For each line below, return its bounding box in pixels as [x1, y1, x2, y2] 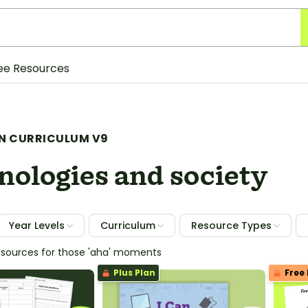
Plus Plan [111, 267, 155, 278]
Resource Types [191, 219, 272, 232]
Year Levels [9, 219, 65, 232]
